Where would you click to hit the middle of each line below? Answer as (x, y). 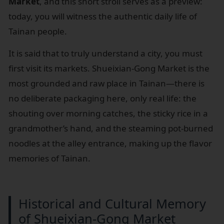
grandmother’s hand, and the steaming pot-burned (111, 128)
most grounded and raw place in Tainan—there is (106, 83)
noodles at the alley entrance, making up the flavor (110, 143)
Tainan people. (38, 31)
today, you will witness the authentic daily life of (103, 16)
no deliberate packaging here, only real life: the (102, 98)
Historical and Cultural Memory (112, 203)
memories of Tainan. (49, 158)
